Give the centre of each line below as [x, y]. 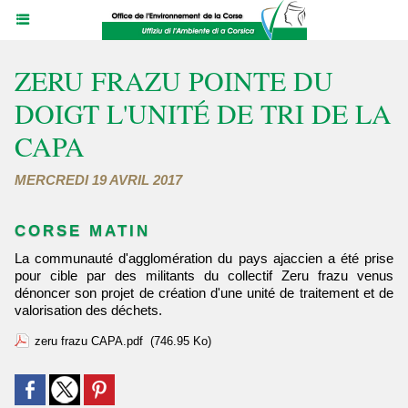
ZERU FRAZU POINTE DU [174, 80]
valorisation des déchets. [88, 310]
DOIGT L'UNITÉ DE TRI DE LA [203, 113]
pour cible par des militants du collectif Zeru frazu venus [204, 275]
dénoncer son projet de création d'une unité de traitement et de [204, 293]
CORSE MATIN [82, 231]
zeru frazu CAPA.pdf [89, 341]
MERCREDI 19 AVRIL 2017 [98, 180]
